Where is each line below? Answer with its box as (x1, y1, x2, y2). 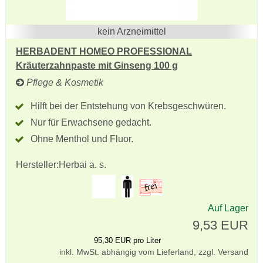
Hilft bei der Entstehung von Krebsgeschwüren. (31, 101, 226, 111)
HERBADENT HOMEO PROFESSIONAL (16, 46, 192, 56)
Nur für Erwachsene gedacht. (31, 117, 151, 127)
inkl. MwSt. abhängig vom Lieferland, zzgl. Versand (59, 247, 248, 257)
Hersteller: (16, 160, 59, 170)
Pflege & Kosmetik (24, 77, 103, 87)
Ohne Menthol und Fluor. (31, 134, 133, 144)
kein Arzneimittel (97, 26, 166, 36)
